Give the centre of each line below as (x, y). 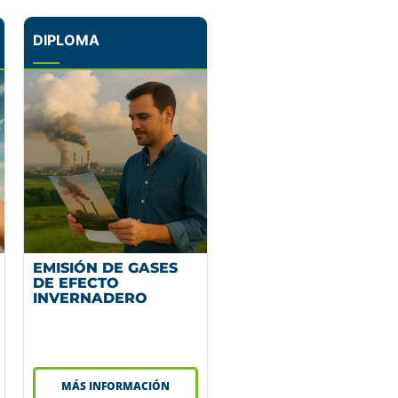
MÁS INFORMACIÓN (115, 386)
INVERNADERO (90, 298)
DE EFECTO (76, 283)
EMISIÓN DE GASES (105, 267)
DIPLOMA (66, 40)
